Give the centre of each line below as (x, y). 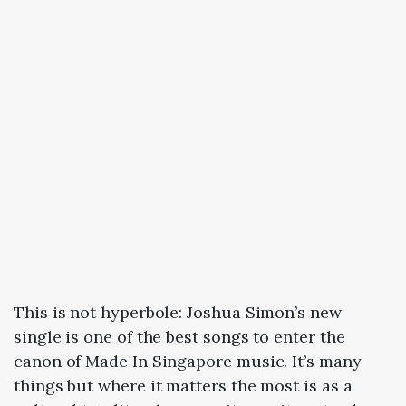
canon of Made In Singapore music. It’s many (188, 361)
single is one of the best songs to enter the (179, 336)
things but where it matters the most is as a (183, 385)
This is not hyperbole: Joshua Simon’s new (178, 312)
